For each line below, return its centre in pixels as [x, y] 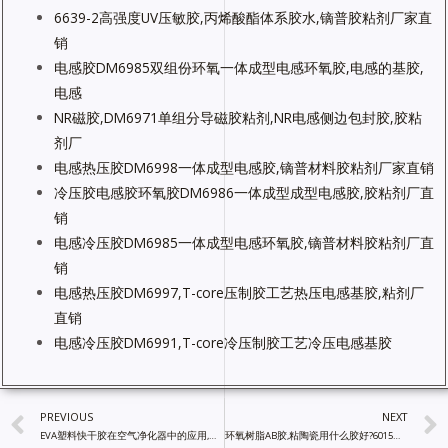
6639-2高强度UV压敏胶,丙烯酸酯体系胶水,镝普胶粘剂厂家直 [243, 17]
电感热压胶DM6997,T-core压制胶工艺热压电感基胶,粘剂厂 [239, 292]
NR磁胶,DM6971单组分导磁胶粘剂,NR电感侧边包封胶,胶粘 [238, 117]
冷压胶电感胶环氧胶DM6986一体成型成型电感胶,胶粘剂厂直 [244, 192]
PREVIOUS [66, 417]
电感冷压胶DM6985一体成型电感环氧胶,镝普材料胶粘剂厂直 [244, 242]
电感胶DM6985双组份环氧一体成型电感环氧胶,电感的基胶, [239, 67]
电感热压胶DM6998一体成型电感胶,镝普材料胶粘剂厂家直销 [244, 167]
